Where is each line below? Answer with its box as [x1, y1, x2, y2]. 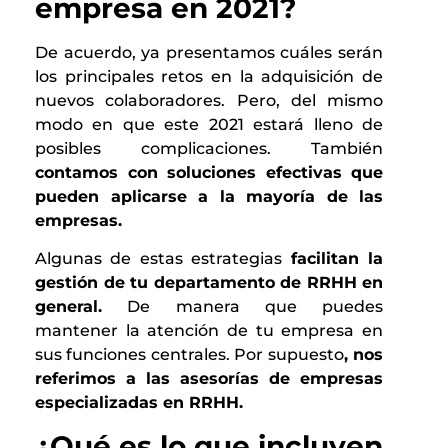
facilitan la [290, 249, 384, 269]
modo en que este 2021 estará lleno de [35, 114, 383, 134]
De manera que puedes [102, 297, 383, 317]
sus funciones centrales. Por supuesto [35, 345, 344, 365]
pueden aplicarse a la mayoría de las [35, 186, 383, 206]
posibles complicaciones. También [35, 138, 383, 158]
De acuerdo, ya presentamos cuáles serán [35, 42, 383, 62]
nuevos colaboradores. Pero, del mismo [35, 90, 383, 110]
